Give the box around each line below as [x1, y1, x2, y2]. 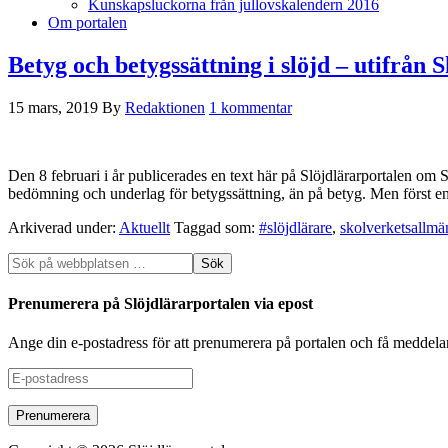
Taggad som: [174, 218, 259, 236]
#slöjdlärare [259, 218, 332, 236]
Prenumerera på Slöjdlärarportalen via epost [8, 295, 313, 313]
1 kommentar [209, 98, 292, 116]
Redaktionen [125, 98, 205, 116]
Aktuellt [119, 218, 170, 236]
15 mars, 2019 [8, 98, 98, 116]
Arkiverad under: [8, 218, 119, 236]
